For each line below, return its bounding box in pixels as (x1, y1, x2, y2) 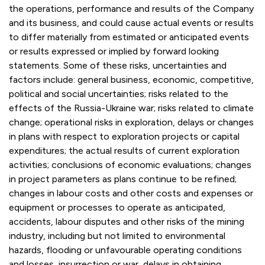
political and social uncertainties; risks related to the (9, 88, 228, 99)
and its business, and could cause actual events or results (9, 17, 254, 28)
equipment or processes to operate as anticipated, (9, 201, 225, 213)
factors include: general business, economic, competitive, (9, 73, 254, 85)
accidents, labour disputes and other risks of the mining (9, 215, 244, 227)
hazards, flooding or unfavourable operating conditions (9, 244, 242, 256)
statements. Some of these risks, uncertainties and (9, 59, 227, 71)
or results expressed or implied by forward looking (9, 45, 219, 57)
